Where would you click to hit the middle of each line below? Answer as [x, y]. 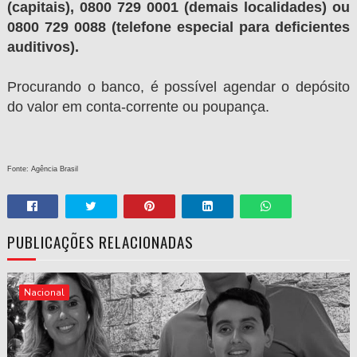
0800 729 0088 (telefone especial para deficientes [178, 27]
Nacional [44, 292]
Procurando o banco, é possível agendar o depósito [178, 86]
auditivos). [45, 47]
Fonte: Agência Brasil [42, 169]
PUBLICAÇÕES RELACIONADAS [100, 241]
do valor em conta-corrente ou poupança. [138, 106]
